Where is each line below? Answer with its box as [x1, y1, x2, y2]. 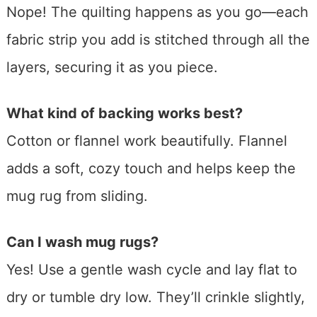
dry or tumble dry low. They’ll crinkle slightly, [6, 289, 305, 306]
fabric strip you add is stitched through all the [6, 31, 310, 49]
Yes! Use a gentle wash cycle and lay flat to [6, 261, 297, 279]
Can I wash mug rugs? [6, 234, 158, 251]
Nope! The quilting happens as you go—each [6, 4, 309, 21]
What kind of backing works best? [6, 105, 243, 122]
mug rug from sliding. [6, 188, 148, 205]
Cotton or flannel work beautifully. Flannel [6, 132, 287, 150]
